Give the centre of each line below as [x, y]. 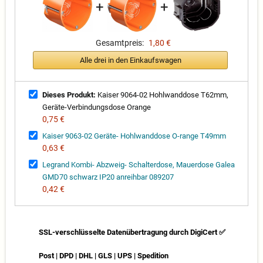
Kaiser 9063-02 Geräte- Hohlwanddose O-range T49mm [134, 136]
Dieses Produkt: [69, 95]
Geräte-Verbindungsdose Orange [97, 107]
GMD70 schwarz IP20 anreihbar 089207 [108, 177]
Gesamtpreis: [119, 43]
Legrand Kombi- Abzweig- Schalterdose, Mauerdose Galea [139, 165]
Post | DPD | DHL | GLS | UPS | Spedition [104, 256]
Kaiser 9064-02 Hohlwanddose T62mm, [162, 95]
